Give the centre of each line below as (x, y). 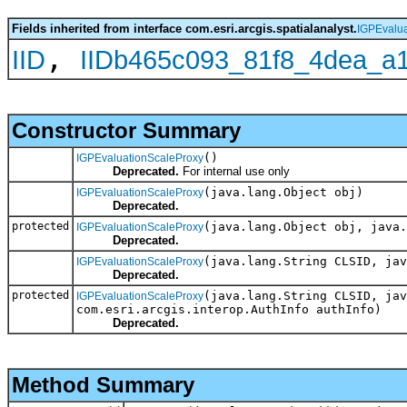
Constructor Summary (126, 130)
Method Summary (103, 384)
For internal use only (234, 171)
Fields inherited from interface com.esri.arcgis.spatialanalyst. (184, 28)
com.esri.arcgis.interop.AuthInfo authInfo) (229, 309)
